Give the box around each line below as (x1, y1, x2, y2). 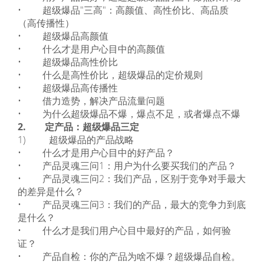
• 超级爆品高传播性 (18, 81, 118, 94)
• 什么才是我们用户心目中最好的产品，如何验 (18, 224, 231, 237)
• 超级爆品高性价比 (18, 55, 118, 68)
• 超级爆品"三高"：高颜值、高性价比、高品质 (18, 4, 229, 16)
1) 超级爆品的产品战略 (18, 133, 134, 146)
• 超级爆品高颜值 (18, 29, 108, 42)
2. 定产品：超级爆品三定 (18, 120, 139, 133)
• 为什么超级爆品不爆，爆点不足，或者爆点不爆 (18, 107, 240, 120)
